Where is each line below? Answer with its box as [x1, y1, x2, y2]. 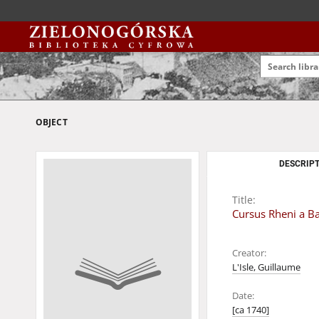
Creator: [232, 247, 266, 259]
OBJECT [36, 116, 68, 128]
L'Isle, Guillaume [232, 261, 300, 273]
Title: [232, 193, 256, 206]
